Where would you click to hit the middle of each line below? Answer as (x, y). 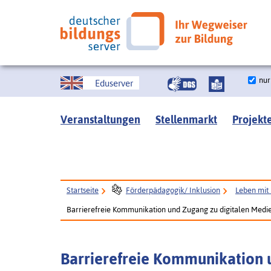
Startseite (83, 190)
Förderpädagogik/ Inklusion (173, 190)
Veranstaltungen (100, 119)
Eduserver (114, 83)
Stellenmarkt (186, 119)
